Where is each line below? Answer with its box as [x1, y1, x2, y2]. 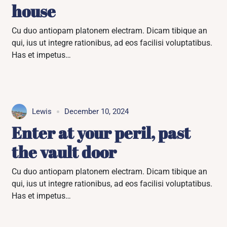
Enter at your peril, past [12, 122, 191, 143]
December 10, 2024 [64, 107, 129, 116]
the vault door [12, 141, 117, 163]
